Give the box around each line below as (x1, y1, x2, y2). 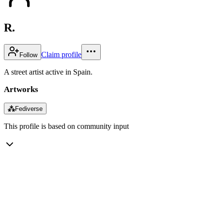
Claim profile (41, 50, 81, 59)
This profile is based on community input (4, 122, 129, 130)
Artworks (4, 84, 38, 94)
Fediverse (15, 105, 43, 112)
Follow (19, 51, 37, 59)
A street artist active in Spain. (4, 67, 93, 76)
